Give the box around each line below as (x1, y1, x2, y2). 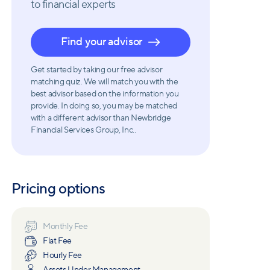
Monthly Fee (43, 221, 88, 232)
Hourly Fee (43, 250, 82, 261)
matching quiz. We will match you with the (31, 77, 178, 87)
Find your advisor (60, 35, 143, 49)
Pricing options (11, 180, 105, 198)
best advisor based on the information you (31, 89, 179, 99)
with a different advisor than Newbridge (31, 113, 171, 124)
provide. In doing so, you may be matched (31, 101, 177, 111)
